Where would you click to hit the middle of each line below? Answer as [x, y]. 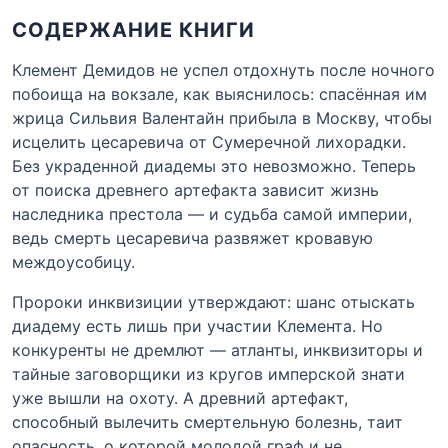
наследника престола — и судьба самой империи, [212, 213]
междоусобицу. [73, 261]
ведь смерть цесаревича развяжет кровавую [192, 237]
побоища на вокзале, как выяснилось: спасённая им [219, 93]
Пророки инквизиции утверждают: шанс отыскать [213, 301]
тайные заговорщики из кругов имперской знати [208, 373]
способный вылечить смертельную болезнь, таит [207, 421]
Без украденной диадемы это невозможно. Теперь [214, 165]
